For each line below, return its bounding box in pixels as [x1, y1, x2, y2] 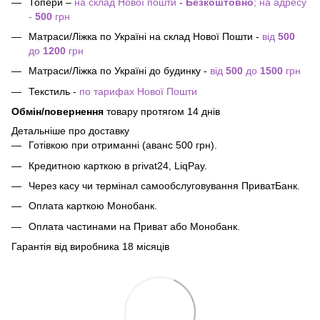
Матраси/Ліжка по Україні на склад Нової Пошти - [29, 31, 262, 43]
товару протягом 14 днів [104, 106, 220, 118]
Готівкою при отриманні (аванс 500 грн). [29, 139, 217, 151]
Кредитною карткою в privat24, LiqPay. [29, 159, 207, 171]
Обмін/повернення [11, 106, 104, 118]
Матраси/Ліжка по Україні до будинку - [29, 65, 207, 77]
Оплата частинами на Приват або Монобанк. [29, 220, 240, 232]
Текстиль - [29, 85, 76, 97]
